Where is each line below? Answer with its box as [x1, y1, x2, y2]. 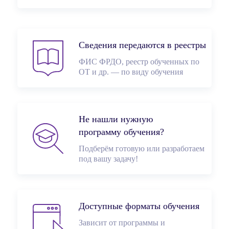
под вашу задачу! [79, 154, 138, 163]
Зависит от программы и [79, 218, 165, 227]
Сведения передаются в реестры [79, 40, 206, 50]
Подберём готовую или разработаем [79, 144, 204, 153]
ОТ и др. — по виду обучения [79, 67, 183, 76]
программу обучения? [79, 127, 164, 137]
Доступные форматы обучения [79, 201, 199, 211]
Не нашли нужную [79, 114, 153, 124]
